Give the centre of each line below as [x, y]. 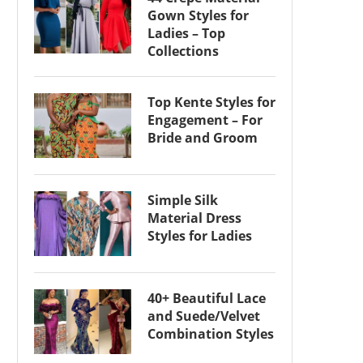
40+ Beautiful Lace [207, 298]
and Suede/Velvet [204, 316]
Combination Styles [211, 333]
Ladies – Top [186, 33]
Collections [183, 51]
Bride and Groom [203, 137]
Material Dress [194, 218]
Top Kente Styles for [211, 102]
